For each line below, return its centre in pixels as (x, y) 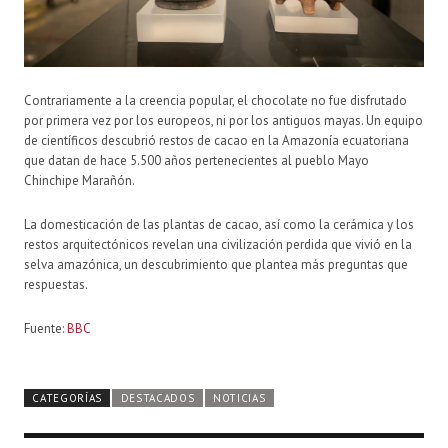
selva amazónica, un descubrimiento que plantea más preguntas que (216, 264)
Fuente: (45, 328)
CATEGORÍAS (67, 397)
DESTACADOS (157, 397)
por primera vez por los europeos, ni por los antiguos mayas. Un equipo (223, 120)
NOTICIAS (239, 397)
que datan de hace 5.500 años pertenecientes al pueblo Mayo (196, 160)
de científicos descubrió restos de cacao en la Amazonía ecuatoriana (216, 140)
